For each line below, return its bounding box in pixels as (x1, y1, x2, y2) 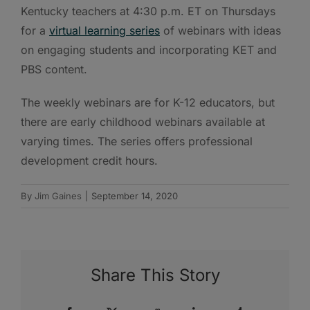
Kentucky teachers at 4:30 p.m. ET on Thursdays (21, 3, 275, 18)
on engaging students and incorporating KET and (21, 42, 277, 57)
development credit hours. (21, 153, 158, 167)
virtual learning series (49, 23, 160, 37)
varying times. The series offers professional (21, 134, 253, 148)
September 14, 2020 (91, 190, 178, 201)
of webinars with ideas (160, 23, 281, 37)
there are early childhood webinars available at (21, 114, 265, 129)
